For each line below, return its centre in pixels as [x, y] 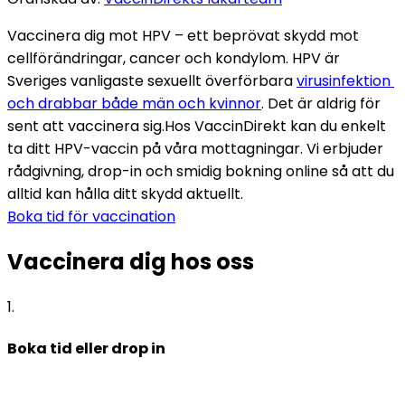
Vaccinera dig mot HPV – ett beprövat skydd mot [183, 35]
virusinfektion [344, 80]
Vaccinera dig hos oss [131, 261]
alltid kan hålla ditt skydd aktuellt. [125, 193]
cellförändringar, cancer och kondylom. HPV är [174, 58]
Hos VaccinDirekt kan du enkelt [275, 126]
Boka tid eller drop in [86, 348]
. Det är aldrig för [321, 103]
